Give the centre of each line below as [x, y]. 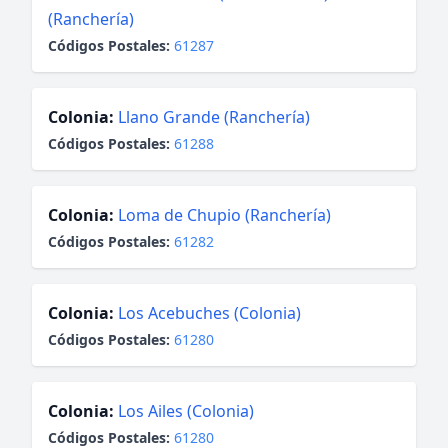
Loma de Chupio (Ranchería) [224, 215]
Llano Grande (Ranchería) [214, 117]
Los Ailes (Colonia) [186, 411]
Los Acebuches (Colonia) [209, 313]
